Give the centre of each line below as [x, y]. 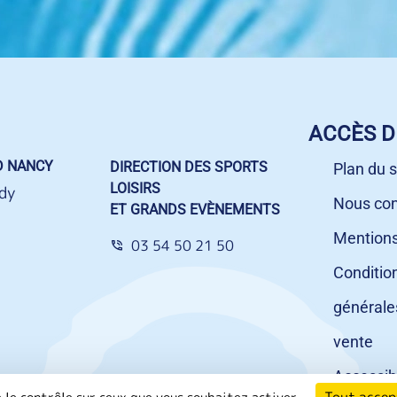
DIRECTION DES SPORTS [189, 167]
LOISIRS [135, 188]
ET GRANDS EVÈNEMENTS [195, 209]
